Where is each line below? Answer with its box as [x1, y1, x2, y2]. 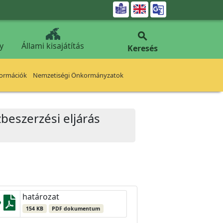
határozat [22, 191, 59, 202]
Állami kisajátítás [21, 40, 84, 51]
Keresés [127, 43, 158, 54]
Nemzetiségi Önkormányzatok [33, 71, 123, 80]
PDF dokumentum [52, 205, 101, 212]
